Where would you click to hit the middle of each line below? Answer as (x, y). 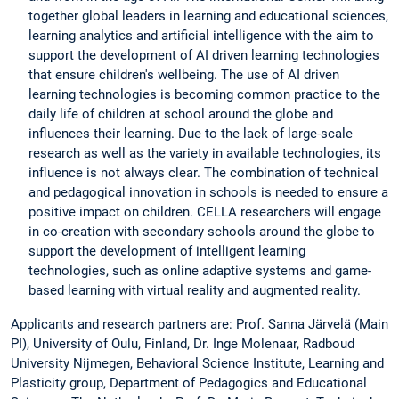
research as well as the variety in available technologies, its (205, 154)
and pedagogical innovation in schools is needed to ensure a (208, 193)
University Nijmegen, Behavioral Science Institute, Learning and (197, 364)
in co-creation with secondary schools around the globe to (202, 232)
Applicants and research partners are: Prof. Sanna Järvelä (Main (199, 325)
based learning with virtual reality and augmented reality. (196, 291)
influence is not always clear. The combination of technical (204, 173)
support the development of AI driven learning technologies (204, 56)
